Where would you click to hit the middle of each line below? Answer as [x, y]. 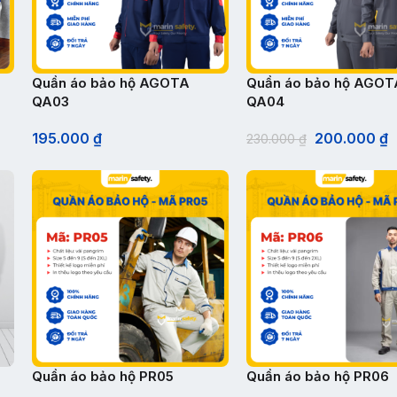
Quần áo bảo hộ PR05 [103, 376]
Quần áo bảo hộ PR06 [318, 376]
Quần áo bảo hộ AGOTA [111, 83]
